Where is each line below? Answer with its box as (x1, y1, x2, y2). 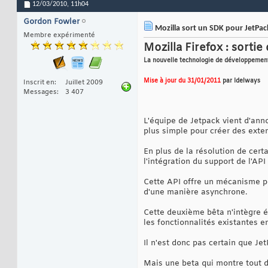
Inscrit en (23, 78, 54, 87)
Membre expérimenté (23, 31, 95, 40)
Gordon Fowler (23, 17, 80, 28)
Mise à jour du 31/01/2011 (144, 77, 221, 86)
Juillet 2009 (65, 78, 103, 87)
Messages (23, 88, 57, 97)
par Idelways (221, 77, 260, 86)
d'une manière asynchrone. (144, 187, 247, 198)
